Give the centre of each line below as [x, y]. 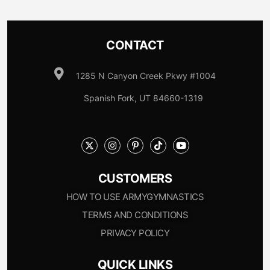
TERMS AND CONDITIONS [135, 215]
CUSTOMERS [135, 179]
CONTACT [135, 46]
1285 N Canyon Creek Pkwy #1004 [146, 76]
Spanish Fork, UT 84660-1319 [135, 98]
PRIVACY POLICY [135, 233]
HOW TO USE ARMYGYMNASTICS [135, 197]
